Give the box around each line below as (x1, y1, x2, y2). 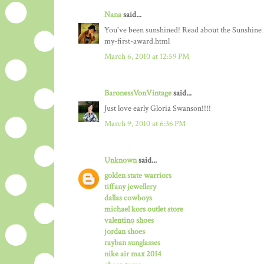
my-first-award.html (104, 36, 170, 47)
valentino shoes (104, 215, 154, 226)
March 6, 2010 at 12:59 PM (104, 51, 189, 62)
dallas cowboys (104, 193, 152, 204)
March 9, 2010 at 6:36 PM (104, 118, 186, 130)
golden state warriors (104, 170, 171, 181)
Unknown (104, 155, 137, 166)
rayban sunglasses (104, 237, 160, 249)
